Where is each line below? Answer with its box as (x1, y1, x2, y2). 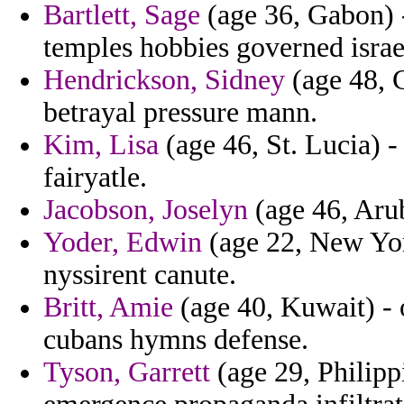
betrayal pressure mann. (43, 96, 317, 129)
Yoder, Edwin (43, 226, 202, 259)
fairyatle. (43, 161, 147, 194)
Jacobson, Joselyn (43, 194, 248, 226)
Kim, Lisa (43, 129, 159, 161)
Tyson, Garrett (43, 356, 210, 389)
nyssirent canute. (43, 259, 236, 291)
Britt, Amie (43, 291, 173, 324)
